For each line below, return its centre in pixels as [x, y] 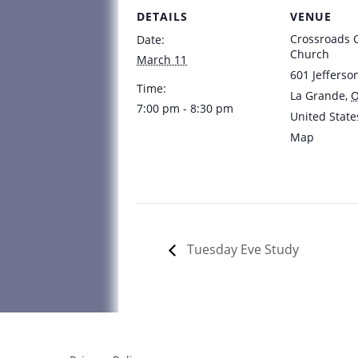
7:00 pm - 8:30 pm [185, 109]
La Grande [318, 96]
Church [310, 54]
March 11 [162, 60]
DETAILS [162, 17]
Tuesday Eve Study [241, 249]
